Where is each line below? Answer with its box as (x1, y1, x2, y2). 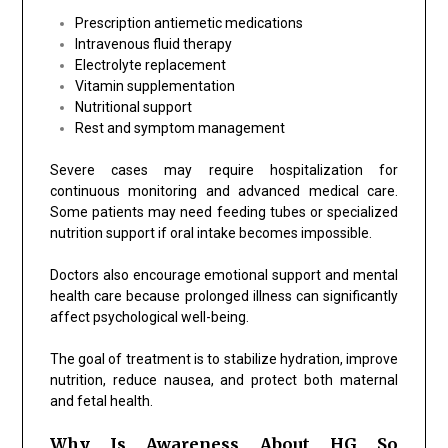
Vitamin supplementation (74, 77, 235, 94)
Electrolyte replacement (74, 56, 226, 73)
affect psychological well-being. (49, 308, 249, 325)
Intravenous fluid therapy (74, 35, 232, 52)
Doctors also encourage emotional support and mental (49, 266, 399, 283)
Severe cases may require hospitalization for (49, 161, 399, 178)
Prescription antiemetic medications (74, 14, 303, 31)
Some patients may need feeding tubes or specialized (49, 203, 399, 220)
